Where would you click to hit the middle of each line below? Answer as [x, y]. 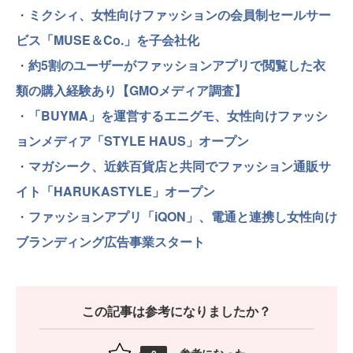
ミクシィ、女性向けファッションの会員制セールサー [180, 14]
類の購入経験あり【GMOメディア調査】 [131, 90]
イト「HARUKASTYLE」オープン [115, 191]
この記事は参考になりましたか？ [176, 310]
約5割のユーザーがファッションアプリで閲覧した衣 [177, 65]
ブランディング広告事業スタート [110, 241]
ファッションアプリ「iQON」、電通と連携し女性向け [183, 216]
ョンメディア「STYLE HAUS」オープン [132, 140]
